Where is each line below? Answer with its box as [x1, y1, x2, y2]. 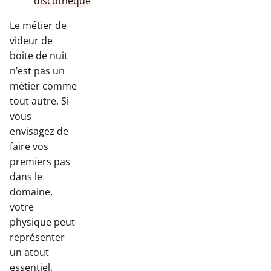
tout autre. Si [10, 94, 69, 108]
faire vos [10, 140, 48, 154]
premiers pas [10, 155, 70, 169]
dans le [10, 170, 42, 184]
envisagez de [10, 125, 68, 139]
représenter [10, 230, 65, 244]
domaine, [10, 185, 53, 199]
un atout [10, 246, 49, 260]
